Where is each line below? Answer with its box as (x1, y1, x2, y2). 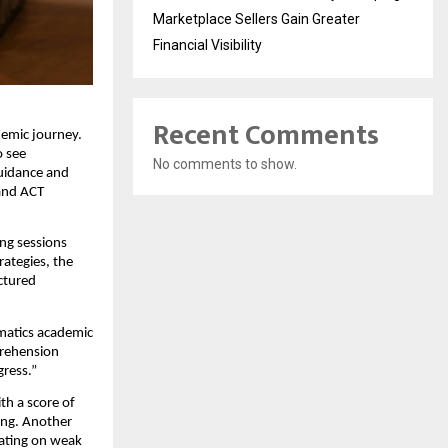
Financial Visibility (153, 37, 262, 54)
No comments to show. (153, 156, 297, 173)
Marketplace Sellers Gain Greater (153, 11, 360, 28)
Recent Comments (153, 112, 379, 160)
